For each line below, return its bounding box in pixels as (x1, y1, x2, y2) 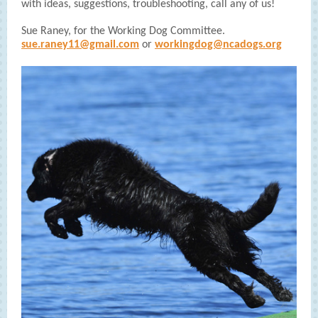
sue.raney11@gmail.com (21, 39, 139, 50)
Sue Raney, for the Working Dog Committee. (21, 26, 225, 37)
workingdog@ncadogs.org (155, 39, 282, 50)
